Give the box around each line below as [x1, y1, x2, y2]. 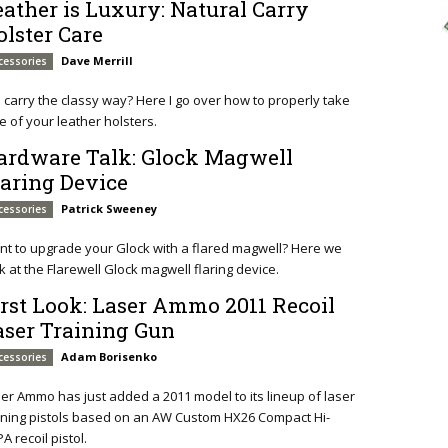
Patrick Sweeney [61, 201, 158, 217]
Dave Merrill [61, 53, 134, 69]
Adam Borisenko [61, 348, 158, 364]
